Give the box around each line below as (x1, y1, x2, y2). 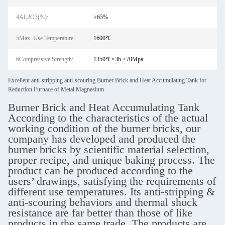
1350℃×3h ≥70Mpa (93, 56, 143, 63)
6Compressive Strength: (16, 56, 73, 63)
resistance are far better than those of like (8, 206, 192, 219)
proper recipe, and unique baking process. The (8, 154, 215, 166)
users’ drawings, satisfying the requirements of (8, 175, 216, 187)
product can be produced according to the (8, 164, 193, 177)
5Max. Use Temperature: (16, 35, 75, 42)
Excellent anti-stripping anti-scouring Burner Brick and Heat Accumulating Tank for (8, 77, 206, 84)
